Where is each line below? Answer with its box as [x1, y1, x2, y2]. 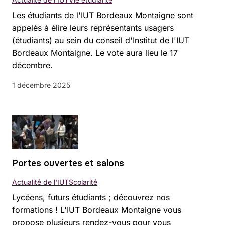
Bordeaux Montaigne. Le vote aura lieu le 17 [12, 48, 178, 58]
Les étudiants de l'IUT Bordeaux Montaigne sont [12, 10, 193, 21]
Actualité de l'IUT [12, 178, 69, 187]
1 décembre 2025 [12, 81, 70, 90]
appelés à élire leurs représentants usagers [12, 23, 174, 33]
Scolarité [69, 178, 97, 187]
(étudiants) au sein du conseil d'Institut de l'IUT [12, 35, 189, 46]
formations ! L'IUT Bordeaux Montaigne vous [12, 205, 181, 215]
